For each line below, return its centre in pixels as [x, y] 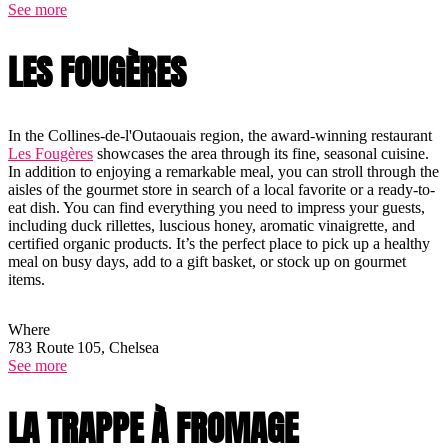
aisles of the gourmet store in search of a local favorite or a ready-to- [221, 189]
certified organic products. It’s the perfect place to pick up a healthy [219, 243]
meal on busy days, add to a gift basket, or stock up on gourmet [207, 261]
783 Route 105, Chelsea [83, 347]
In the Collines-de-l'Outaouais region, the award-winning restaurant [220, 135]
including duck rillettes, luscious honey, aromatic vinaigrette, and [211, 225]
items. [30, 279]
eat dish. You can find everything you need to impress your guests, [216, 207]
